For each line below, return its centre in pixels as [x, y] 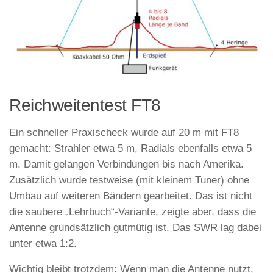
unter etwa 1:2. [43, 243]
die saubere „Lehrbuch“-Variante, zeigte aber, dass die [133, 211]
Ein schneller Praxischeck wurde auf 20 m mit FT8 [124, 132]
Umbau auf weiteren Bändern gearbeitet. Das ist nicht [131, 196]
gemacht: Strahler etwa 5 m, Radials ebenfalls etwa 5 [130, 148]
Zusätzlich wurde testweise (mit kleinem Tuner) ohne [129, 180]
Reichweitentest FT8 [85, 105]
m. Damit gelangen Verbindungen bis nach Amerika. [126, 164]
